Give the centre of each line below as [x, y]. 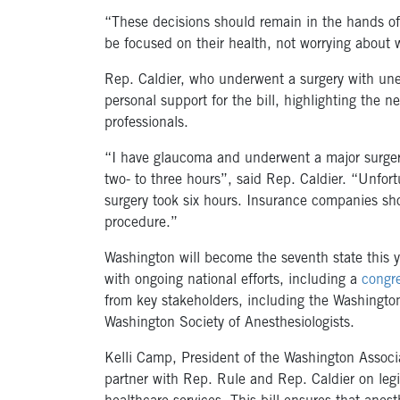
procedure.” [141, 224]
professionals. [146, 124]
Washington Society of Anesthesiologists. [229, 324]
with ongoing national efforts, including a [231, 281]
